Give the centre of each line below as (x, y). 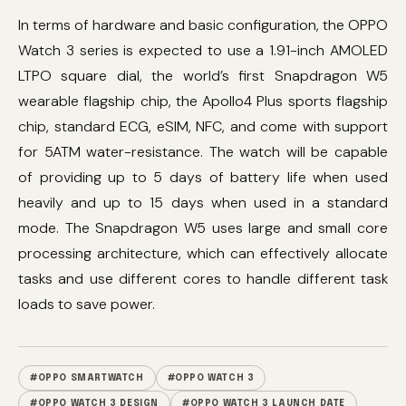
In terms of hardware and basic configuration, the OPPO (203, 25)
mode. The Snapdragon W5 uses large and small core (203, 228)
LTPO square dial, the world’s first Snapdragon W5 (203, 76)
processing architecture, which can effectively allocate (203, 253)
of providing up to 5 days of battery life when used (203, 177)
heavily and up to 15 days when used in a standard (203, 203)
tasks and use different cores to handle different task (203, 279)
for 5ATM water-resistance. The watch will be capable (203, 152)
